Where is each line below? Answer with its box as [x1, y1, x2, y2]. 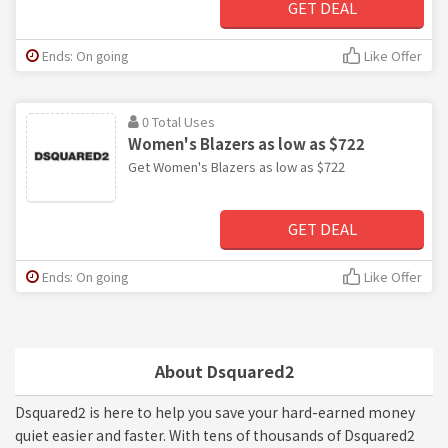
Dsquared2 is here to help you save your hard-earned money [15, 401, 415, 422]
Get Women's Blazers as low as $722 [128, 156, 345, 176]
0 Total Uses [142, 111, 215, 131]
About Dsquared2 [154, 358, 294, 383]
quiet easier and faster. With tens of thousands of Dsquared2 [15, 424, 415, 445]
